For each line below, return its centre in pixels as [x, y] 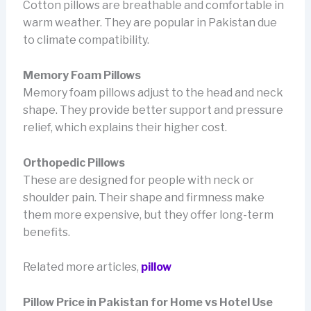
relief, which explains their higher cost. [125, 127]
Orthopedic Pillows [74, 162]
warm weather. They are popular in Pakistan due [150, 23]
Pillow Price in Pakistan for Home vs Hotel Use [148, 302]
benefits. [46, 232]
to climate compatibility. [86, 40]
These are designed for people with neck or [138, 180]
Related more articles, [82, 267]
